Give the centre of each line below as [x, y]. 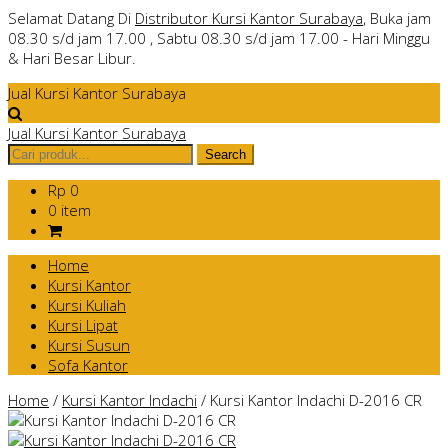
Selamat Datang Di [71, 18]
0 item [69, 210]
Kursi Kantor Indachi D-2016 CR [316, 400]
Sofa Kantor [88, 365]
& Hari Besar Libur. [72, 58]
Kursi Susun [89, 345]
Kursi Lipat [83, 325]
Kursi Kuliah [87, 305]
